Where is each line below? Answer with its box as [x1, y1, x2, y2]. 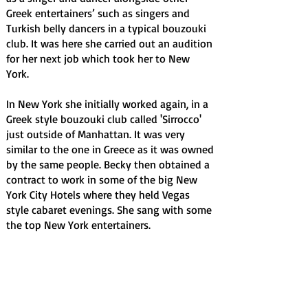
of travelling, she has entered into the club [6, 263, 206, 277]
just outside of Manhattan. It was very [6, 127, 185, 141]
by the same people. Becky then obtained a [6, 157, 210, 171]
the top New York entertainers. [6, 218, 151, 232]
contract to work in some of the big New [6, 173, 197, 186]
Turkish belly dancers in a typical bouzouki [6, 21, 206, 35]
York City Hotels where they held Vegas [6, 188, 190, 201]
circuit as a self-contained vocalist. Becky [6, 278, 199, 292]
